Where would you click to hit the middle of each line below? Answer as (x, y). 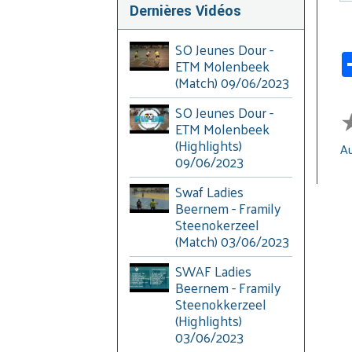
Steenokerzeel (218, 224)
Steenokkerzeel (221, 304)
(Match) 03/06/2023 (233, 241)
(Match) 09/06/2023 (233, 82)
